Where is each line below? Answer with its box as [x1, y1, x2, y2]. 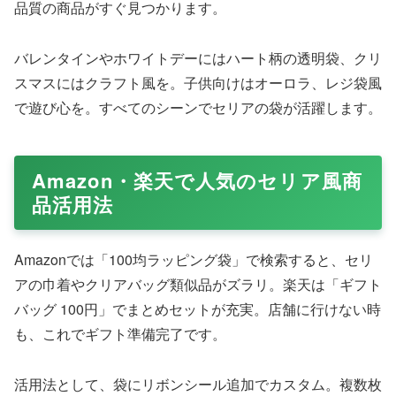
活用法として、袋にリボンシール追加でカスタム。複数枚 [14, 373, 382, 394]
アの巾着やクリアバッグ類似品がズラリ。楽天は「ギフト [14, 273, 382, 294]
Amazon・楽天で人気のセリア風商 [32, 165, 362, 194]
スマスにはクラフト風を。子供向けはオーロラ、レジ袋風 [14, 72, 382, 93]
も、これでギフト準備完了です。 [14, 323, 226, 344]
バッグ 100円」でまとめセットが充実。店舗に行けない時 [14, 298, 381, 319]
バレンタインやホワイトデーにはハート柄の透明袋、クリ [14, 47, 382, 68]
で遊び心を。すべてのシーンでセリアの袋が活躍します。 [14, 96, 382, 118]
